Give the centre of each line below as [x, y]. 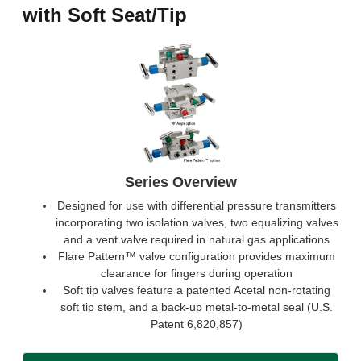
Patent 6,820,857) [197, 324]
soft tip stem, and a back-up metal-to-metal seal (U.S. [197, 307]
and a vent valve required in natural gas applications [197, 239]
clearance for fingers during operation [197, 273]
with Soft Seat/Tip [105, 15]
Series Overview [180, 182]
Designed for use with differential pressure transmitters [197, 205]
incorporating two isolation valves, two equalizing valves [197, 222]
